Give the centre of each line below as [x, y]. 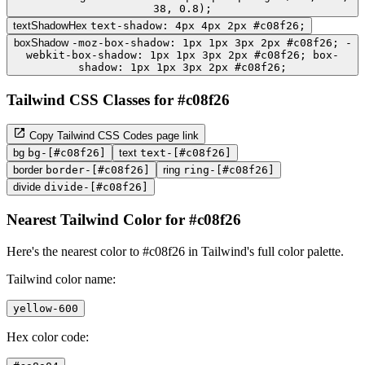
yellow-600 [46, 308]
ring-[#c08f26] [229, 170]
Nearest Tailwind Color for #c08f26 [124, 220]
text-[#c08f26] [186, 153]
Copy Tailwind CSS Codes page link [112, 136]
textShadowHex [50, 26]
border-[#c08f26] [98, 170]
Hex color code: [48, 336]
